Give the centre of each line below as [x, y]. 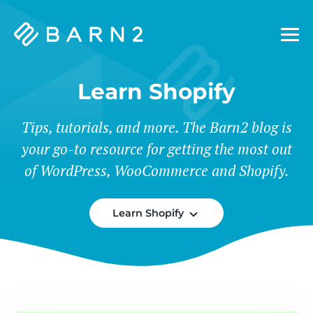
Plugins [34, 58]
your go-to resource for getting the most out [156, 149]
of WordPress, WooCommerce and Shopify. [156, 170]
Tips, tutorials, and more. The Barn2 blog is [156, 127]
